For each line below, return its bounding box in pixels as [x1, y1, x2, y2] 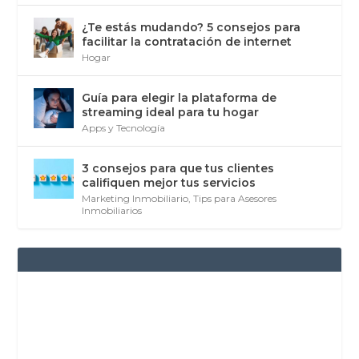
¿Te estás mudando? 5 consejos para [82, 20, 301, 35]
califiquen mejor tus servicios [82, 175, 256, 191]
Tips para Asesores [193, 192, 277, 205]
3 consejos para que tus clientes [82, 161, 275, 176]
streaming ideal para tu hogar [82, 105, 260, 120]
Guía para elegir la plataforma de [82, 91, 277, 106]
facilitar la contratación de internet [82, 34, 292, 50]
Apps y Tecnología [82, 122, 166, 135]
